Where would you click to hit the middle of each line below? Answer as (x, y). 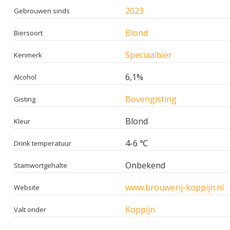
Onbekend (145, 165)
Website (27, 187)
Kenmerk (28, 55)
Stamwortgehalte (41, 165)
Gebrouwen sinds (42, 11)
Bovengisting (151, 99)
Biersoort (28, 33)
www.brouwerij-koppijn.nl (175, 187)
